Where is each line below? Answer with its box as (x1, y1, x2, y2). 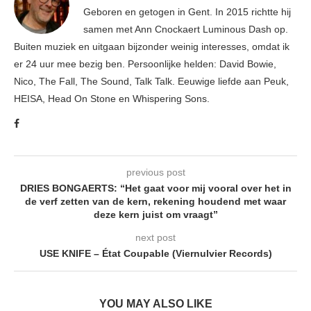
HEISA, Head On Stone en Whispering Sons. (14, 93, 210, 105)
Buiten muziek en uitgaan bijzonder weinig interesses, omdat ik (14, 41, 289, 53)
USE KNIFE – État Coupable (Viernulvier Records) (39, 248, 272, 260)
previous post (126, 167, 185, 178)
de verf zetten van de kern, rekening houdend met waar (25, 196, 286, 208)
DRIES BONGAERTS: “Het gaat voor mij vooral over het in (19, 183, 292, 194)
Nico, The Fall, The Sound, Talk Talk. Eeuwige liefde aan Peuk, (14, 76, 289, 87)
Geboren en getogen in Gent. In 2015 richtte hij (83, 6, 291, 18)
